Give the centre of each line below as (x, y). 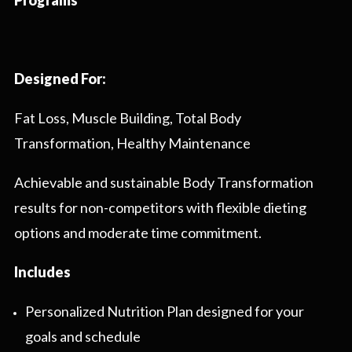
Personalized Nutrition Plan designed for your (164, 312)
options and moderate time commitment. (138, 233)
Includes (42, 272)
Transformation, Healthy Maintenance (132, 143)
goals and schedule (82, 337)
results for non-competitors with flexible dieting (160, 208)
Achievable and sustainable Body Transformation (164, 183)
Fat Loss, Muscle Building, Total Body (128, 118)
